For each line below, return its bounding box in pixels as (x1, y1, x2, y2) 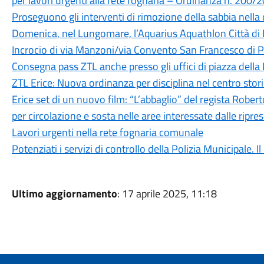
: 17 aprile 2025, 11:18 (117, 186, 217, 202)
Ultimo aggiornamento (11, 186, 117, 202)
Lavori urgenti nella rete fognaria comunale (11, 124, 203, 140)
